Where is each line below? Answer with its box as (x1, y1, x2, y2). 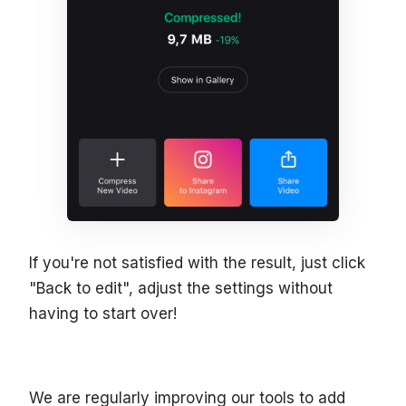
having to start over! (29, 304, 177, 323)
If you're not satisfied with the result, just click (29, 253, 365, 272)
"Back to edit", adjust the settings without (29, 278, 333, 297)
